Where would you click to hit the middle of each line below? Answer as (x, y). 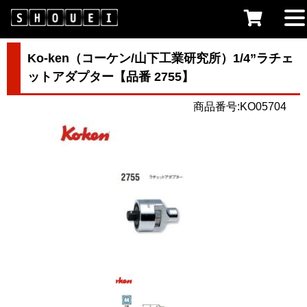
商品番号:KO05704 (240, 107)
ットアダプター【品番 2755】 (111, 77)
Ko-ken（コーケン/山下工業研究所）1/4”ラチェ (160, 58)
